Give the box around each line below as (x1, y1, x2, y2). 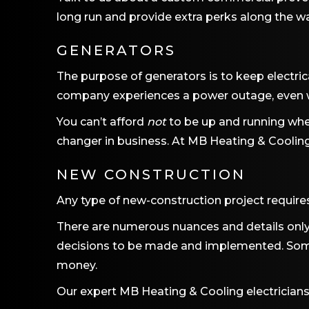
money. (57, 259, 97, 272)
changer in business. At (57, 134, 188, 148)
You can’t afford (57, 115, 147, 128)
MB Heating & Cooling (119, 285, 243, 298)
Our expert (57, 285, 119, 298)
